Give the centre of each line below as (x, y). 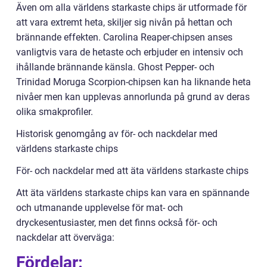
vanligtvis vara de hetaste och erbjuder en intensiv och (130, 52)
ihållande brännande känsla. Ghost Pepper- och (115, 67)
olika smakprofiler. (55, 112)
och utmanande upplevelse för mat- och (100, 208)
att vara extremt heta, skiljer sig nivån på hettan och (124, 23)
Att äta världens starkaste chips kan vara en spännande (133, 193)
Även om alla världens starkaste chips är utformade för (131, 8)
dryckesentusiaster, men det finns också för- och (117, 223)
